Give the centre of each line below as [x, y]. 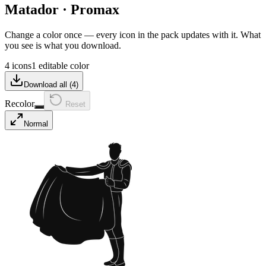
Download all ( [48, 84]
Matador [32, 9]
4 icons [18, 65]
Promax [95, 9]
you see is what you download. [63, 45]
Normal [36, 123]
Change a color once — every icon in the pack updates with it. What [133, 34]
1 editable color [60, 65]
